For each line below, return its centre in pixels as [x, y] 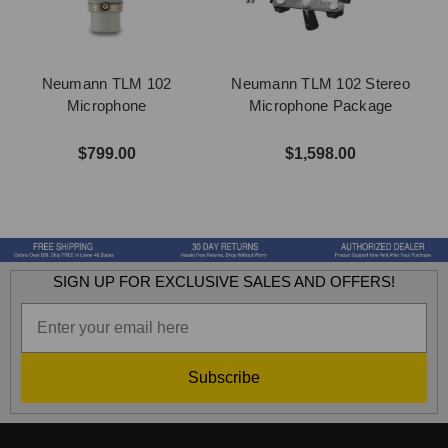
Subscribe [224, 377]
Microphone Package [320, 105]
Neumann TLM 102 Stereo [320, 83]
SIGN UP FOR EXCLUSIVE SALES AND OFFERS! [224, 281]
